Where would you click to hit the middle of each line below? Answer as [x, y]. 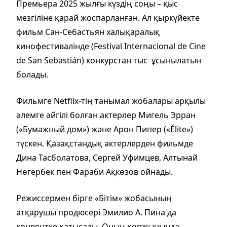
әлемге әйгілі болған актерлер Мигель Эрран [106, 115]
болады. [33, 75]
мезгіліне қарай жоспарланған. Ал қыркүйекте [108, 18]
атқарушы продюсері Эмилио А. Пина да [96, 213]
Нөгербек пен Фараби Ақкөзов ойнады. [94, 172]
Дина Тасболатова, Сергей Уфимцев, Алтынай [107, 158]
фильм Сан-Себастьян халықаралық [88, 32]
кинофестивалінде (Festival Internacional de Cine [111, 46]
